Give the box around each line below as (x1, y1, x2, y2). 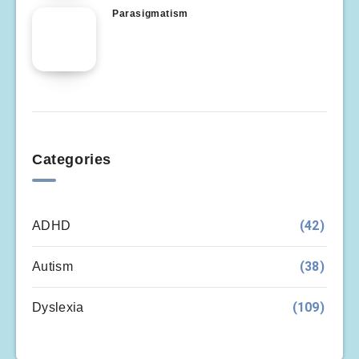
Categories (32, 151, 111, 167)
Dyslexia (32, 301, 84, 314)
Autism (32, 260, 73, 273)
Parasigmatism (112, 8, 188, 19)
